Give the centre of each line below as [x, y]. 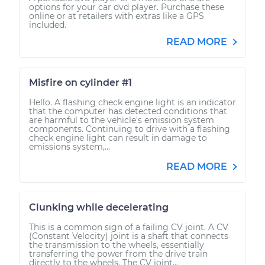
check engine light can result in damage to [118, 138]
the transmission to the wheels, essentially [117, 245]
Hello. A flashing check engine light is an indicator [132, 102]
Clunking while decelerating [99, 207]
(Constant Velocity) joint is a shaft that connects [129, 236]
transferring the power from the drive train [118, 253]
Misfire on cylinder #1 [80, 82]
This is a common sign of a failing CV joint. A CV [129, 227]
